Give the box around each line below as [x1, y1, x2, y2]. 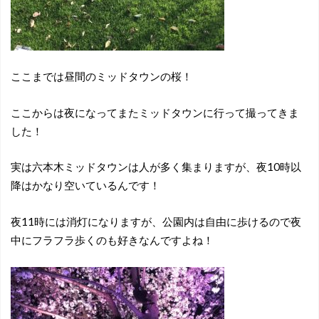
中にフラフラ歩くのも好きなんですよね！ [10, 234, 214, 247]
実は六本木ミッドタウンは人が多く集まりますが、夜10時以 [10, 160, 301, 174]
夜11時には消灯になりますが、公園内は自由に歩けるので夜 [10, 215, 301, 229]
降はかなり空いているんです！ [10, 179, 160, 192]
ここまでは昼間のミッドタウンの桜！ [10, 70, 192, 83]
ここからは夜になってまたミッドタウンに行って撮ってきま [10, 105, 299, 119]
